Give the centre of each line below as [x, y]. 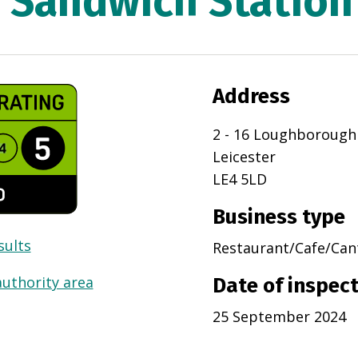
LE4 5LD [239, 179]
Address [251, 97]
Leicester [244, 157]
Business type [278, 217]
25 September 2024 [279, 317]
